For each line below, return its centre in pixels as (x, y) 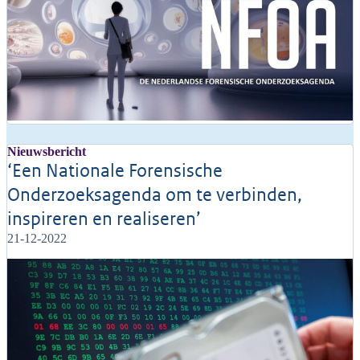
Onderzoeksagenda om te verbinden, (155, 194)
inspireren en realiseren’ (104, 219)
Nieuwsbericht (47, 151)
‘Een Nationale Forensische (115, 170)
